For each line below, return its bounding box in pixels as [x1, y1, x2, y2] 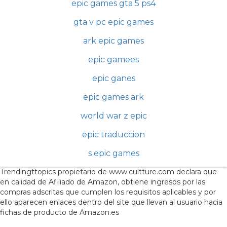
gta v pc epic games [73, 17, 154, 27]
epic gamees [88, 55, 139, 65]
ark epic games [83, 36, 144, 46]
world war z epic [80, 111, 147, 121]
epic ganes [92, 73, 135, 84]
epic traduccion [82, 130, 145, 140]
